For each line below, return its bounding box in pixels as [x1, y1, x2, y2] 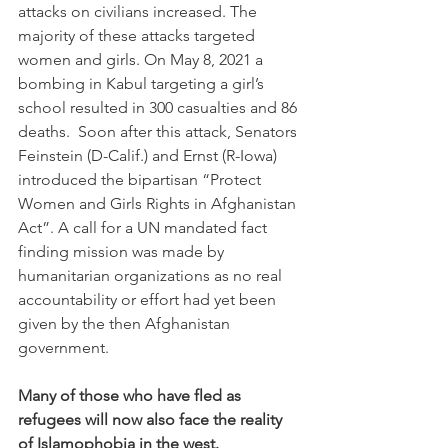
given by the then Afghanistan [18, 314, 234, 334]
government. [18, 338, 113, 358]
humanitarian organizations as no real [18, 266, 286, 286]
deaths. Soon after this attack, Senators [18, 122, 301, 142]
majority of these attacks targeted [18, 26, 259, 46]
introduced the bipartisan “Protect [18, 170, 265, 190]
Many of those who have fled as [18, 386, 245, 406]
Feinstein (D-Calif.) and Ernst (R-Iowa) [18, 146, 281, 166]
